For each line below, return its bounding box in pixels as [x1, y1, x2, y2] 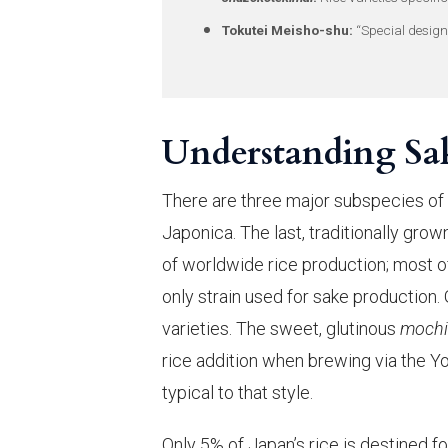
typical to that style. [162, 382, 313, 404]
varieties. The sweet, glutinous [162, 318, 400, 340]
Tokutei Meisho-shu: [222, 22, 353, 39]
